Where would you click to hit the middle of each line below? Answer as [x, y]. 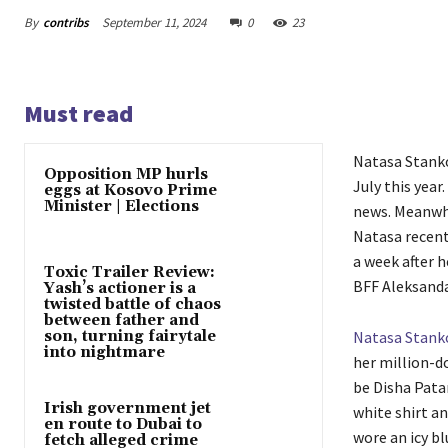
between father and [121, 320]
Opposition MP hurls [126, 175]
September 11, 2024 [154, 23]
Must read [78, 114]
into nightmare [104, 352]
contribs [66, 22]
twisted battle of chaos [132, 304]
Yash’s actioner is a [120, 288]
